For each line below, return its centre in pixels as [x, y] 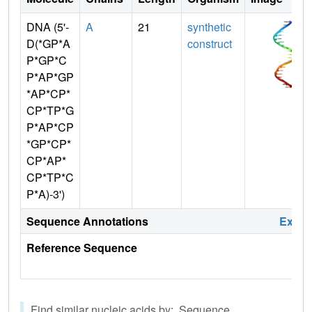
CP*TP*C [50, 177]
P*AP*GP [50, 77]
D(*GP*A [48, 43]
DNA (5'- [48, 26]
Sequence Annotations [87, 221]
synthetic [209, 26]
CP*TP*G [50, 110]
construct [210, 43]
